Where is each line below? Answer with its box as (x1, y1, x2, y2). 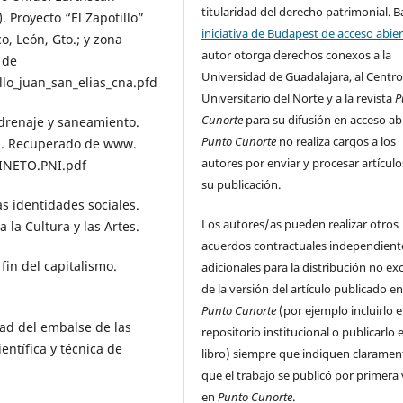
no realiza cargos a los (276, 132, 397, 149)
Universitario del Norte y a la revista (201, 89, 393, 106)
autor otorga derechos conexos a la (201, 46, 392, 63)
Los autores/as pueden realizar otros (201, 215, 399, 232)
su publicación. (201, 175, 282, 193)
